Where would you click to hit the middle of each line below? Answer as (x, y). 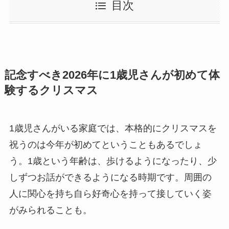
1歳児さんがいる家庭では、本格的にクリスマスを (113, 128)
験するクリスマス (51, 90)
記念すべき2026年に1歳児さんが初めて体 (112, 75)
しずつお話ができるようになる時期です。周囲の (110, 177)
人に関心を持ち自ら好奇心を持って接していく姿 (110, 193)
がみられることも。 (50, 210)
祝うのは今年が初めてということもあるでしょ (106, 144)
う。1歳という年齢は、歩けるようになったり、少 (113, 161)
